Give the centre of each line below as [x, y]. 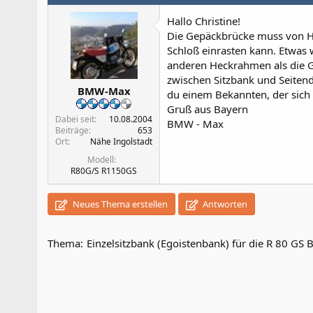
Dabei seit [75, 119]
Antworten [224, 204]
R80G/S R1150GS [104, 171]
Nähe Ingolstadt [121, 141]
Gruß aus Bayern [208, 109]
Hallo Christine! [204, 21]
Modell [101, 160]
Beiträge [72, 130]
